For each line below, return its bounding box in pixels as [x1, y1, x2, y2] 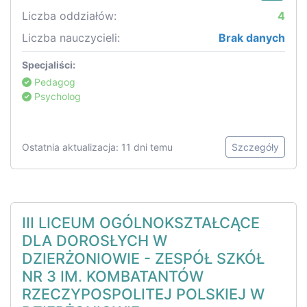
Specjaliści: [22, 59, 75, 71]
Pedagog [32, 76, 75, 88]
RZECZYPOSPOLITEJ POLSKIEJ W [22, 285, 265, 304]
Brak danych [219, 31, 285, 45]
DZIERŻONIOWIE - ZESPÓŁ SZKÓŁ [22, 249, 265, 268]
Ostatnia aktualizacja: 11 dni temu [22, 141, 173, 153]
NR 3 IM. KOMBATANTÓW [22, 267, 204, 286]
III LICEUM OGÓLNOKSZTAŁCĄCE [22, 214, 260, 232]
